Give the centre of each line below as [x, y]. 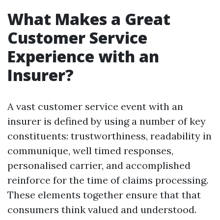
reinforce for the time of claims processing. [108, 180]
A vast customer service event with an [95, 106]
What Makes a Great [89, 19]
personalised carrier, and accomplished [99, 165]
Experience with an [83, 56]
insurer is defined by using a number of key [107, 121]
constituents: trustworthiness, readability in [110, 136]
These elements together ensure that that [104, 195]
